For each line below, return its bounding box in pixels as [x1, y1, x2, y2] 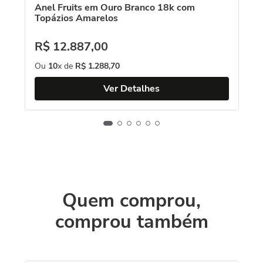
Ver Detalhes [103, 82, 160, 95]
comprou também [55, 209, 208, 234]
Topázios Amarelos [34, 12, 118, 25]
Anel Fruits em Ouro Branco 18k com [34, 1, 195, 14]
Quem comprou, [62, 188, 201, 213]
